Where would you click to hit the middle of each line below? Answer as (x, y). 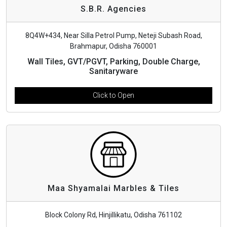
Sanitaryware (113, 71)
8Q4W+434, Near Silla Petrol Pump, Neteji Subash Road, (113, 35)
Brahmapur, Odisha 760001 (113, 46)
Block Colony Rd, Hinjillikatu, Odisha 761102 (113, 215)
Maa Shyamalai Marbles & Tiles (113, 188)
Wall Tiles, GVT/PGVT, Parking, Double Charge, (113, 61)
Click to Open (113, 95)
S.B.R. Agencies (113, 9)
